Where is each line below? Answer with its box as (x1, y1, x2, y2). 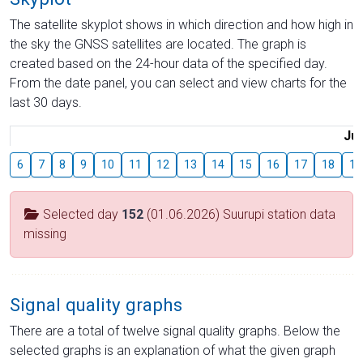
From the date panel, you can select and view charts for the (10, 75, 347, 91)
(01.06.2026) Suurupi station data (143, 206, 335, 222)
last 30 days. (10, 94, 82, 110)
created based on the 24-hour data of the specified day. (10, 55, 327, 71)
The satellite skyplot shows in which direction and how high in (10, 16, 353, 32)
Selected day (40, 206, 122, 222)
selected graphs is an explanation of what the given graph (10, 342, 335, 358)
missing (23, 225, 66, 241)
